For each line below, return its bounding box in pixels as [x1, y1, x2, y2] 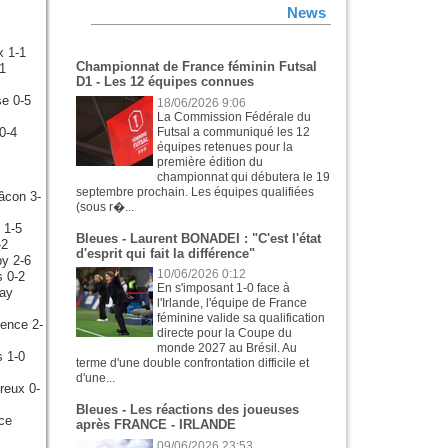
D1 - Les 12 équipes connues [76, 74, 254, 90]
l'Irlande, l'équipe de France [157, 296, 308, 311]
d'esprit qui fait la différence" [76, 245, 255, 261]
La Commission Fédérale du [157, 109, 312, 124]
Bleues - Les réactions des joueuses [76, 402, 299, 418]
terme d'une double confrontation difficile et [76, 356, 309, 371]
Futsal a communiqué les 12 [157, 124, 311, 139]
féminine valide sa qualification [157, 311, 326, 326]
